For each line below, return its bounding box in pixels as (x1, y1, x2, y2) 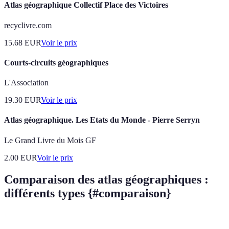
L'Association (4, 78, 49, 87)
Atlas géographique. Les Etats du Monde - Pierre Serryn (4, 116, 200, 125)
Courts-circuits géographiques (4, 58, 108, 67)
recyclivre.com (4, 20, 52, 30)
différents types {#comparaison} (4, 186, 171, 200)
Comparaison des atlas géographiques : (4, 172, 209, 186)
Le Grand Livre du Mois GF (4, 135, 96, 145)
